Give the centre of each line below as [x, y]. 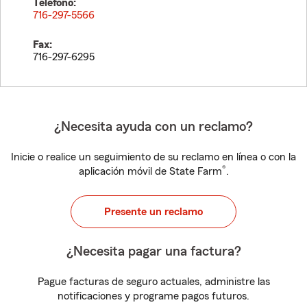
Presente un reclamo [153, 212]
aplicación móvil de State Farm [150, 171]
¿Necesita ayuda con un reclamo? [153, 127]
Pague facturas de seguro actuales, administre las [153, 282]
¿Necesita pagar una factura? [153, 251]
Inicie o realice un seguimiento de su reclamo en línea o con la [153, 157]
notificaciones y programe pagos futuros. [153, 296]
